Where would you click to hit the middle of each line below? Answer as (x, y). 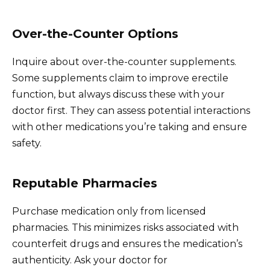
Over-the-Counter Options (95, 34)
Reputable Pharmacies (85, 184)
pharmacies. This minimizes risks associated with (125, 228)
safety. (27, 143)
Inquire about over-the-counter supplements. (124, 62)
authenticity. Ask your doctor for (90, 260)
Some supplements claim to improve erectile (120, 78)
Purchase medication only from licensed (109, 212)
